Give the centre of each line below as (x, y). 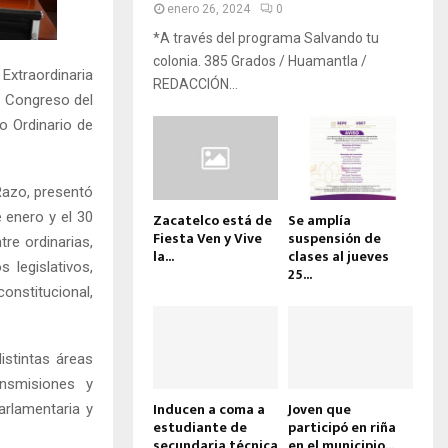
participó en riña (342, 427)
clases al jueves (338, 256)
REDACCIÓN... (195, 84)
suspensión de (334, 238)
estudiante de (200, 427)
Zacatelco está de (212, 220)
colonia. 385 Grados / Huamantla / (260, 61)
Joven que (319, 409)
